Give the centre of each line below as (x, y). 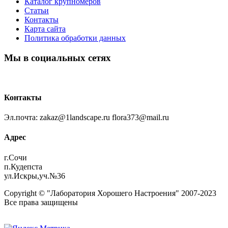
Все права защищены (41, 202)
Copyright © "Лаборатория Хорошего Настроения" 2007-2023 (110, 193)
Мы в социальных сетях (58, 58)
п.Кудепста (23, 166)
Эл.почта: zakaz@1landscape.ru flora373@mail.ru (87, 118)
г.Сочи (16, 157)
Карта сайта (45, 29)
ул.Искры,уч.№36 (35, 176)
